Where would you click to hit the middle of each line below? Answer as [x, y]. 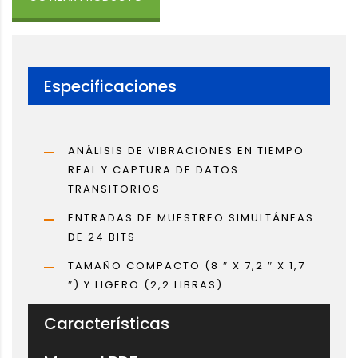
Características [107, 323]
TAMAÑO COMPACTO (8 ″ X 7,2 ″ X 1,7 [187, 265]
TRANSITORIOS [114, 189]
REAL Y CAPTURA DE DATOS [153, 169]
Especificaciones [110, 86]
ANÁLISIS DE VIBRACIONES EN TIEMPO [186, 150]
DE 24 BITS [102, 237]
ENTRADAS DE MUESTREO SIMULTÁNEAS [191, 217]
